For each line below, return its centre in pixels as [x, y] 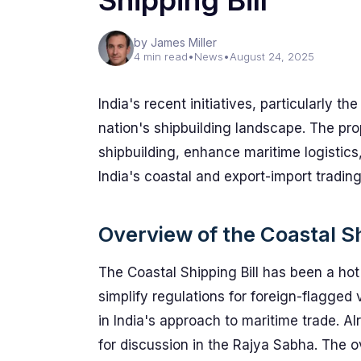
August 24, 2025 [272, 56]
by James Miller [175, 42]
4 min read [161, 56]
